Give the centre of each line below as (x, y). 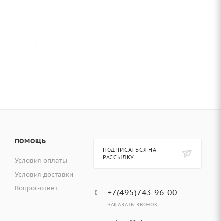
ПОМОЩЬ (30, 141)
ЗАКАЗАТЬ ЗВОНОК (133, 205)
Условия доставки (44, 175)
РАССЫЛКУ (118, 158)
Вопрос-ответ (36, 188)
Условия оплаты (41, 161)
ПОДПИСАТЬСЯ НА (129, 150)
